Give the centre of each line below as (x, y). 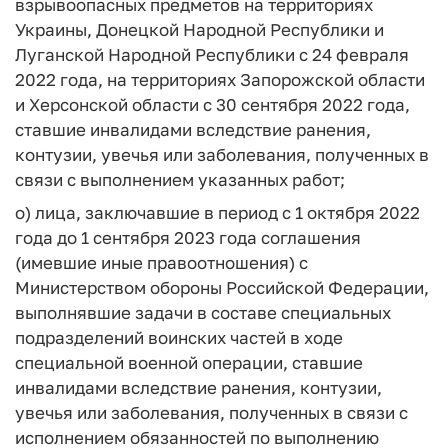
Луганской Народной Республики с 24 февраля (212, 54)
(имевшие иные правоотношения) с (161, 262)
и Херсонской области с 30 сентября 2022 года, (212, 104)
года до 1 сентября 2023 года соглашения (188, 237)
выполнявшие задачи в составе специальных (203, 312)
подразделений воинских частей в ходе (179, 337)
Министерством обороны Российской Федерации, (222, 287)
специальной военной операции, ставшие (189, 362)
